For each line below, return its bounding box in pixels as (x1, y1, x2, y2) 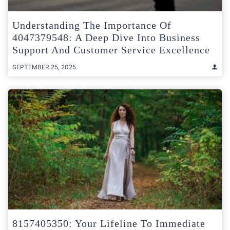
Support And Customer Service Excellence (12, 44, 210, 55)
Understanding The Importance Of (12, 19, 171, 31)
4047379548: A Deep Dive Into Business (12, 31, 200, 43)
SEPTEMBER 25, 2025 (12, 63, 76, 71)
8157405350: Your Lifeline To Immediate (12, 217, 205, 229)
